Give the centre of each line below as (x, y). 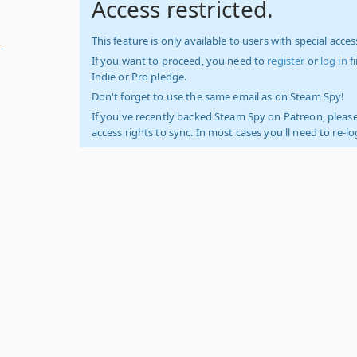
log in (333, 61)
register (286, 61)
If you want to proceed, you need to (179, 61)
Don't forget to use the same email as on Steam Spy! (218, 96)
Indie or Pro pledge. (139, 76)
